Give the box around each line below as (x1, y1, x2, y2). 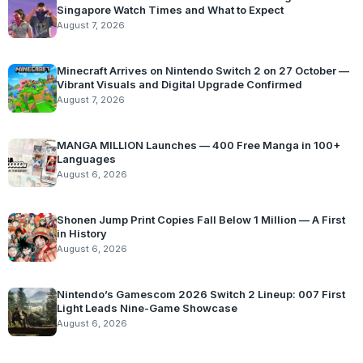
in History (57, 227, 107, 240)
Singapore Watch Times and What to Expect (57, 3, 284, 16)
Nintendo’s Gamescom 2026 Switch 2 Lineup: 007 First (57, 288, 345, 301)
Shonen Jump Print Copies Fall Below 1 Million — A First (57, 213, 345, 226)
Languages (57, 152, 116, 165)
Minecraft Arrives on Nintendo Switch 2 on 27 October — (57, 64, 349, 77)
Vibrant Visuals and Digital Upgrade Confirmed (57, 78, 302, 91)
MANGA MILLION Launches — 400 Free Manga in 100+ (57, 139, 340, 152)
